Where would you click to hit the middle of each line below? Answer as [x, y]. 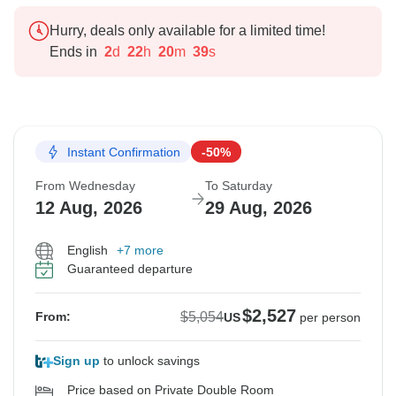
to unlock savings [150, 361]
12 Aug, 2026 [89, 208]
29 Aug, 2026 [259, 208]
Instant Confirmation [124, 152]
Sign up [76, 361]
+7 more [140, 251]
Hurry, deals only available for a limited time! [187, 31]
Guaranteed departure [130, 269]
